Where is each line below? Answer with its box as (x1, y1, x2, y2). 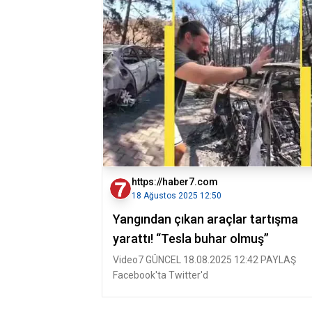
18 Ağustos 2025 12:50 (132, 191, 221, 201)
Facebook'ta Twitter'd (113, 270, 208, 281)
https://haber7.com (132, 176, 218, 187)
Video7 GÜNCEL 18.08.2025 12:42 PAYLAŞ (113, 254, 296, 265)
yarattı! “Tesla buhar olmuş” (113, 231, 269, 246)
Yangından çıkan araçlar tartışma (113, 212, 298, 226)
